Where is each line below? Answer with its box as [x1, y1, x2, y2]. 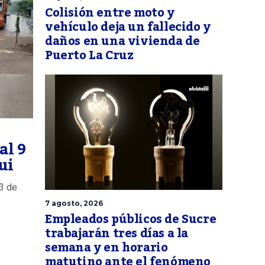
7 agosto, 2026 [45, 199, 103, 208]
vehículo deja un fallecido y [45, 15, 211, 40]
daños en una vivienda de [45, 30, 200, 54]
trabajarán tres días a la [45, 222, 189, 246]
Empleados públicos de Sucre [45, 208, 216, 232]
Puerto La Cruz [45, 44, 134, 68]
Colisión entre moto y [45, 1, 174, 25]
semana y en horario [45, 236, 168, 260]
